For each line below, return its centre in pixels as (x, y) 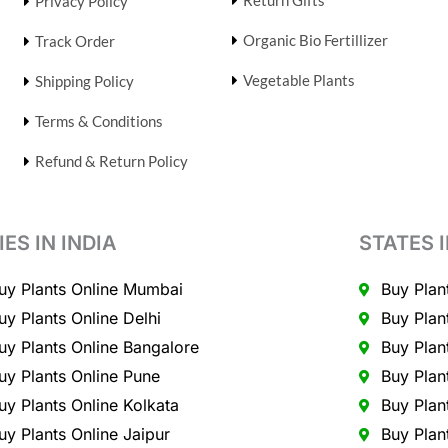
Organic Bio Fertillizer (315, 40)
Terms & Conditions (98, 121)
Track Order (74, 41)
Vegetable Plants (298, 80)
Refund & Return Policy (111, 161)
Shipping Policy (84, 81)
